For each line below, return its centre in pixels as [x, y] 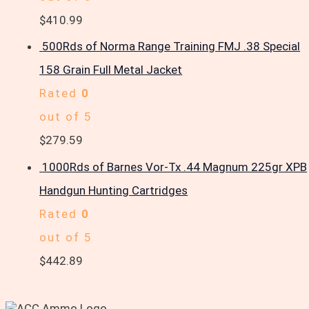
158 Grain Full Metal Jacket [111, 70]
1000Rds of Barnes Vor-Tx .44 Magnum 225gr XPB [175, 167]
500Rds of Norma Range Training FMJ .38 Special [171, 47]
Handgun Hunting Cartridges [114, 190]
